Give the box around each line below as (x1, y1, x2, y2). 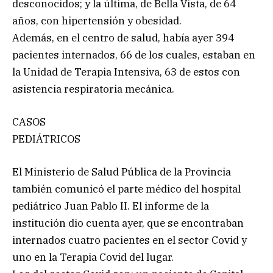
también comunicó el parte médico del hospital (12, 182, 241, 196)
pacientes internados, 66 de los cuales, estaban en (12, 48, 255, 62)
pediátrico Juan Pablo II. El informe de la (12, 199, 209, 213)
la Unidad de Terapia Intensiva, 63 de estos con (12, 65, 240, 79)
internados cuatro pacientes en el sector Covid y (12, 233, 247, 247)
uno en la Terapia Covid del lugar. (12, 250, 174, 264)
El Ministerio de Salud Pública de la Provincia (12, 165, 231, 179)
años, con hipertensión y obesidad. (12, 13, 182, 27)
